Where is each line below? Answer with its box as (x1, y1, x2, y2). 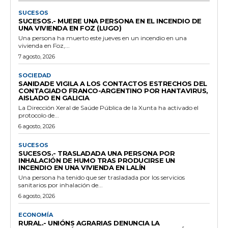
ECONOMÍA (18, 211, 53, 218)
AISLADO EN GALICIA (18, 93, 89, 102)
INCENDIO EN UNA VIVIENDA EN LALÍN (18, 163, 146, 172)
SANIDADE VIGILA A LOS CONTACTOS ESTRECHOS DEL (18, 79, 207, 88)
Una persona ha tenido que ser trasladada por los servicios (18, 173, 185, 181)
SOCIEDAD (18, 71, 51, 79)
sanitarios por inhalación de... (18, 181, 103, 189)
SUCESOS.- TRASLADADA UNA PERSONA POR (18, 149, 175, 157)
